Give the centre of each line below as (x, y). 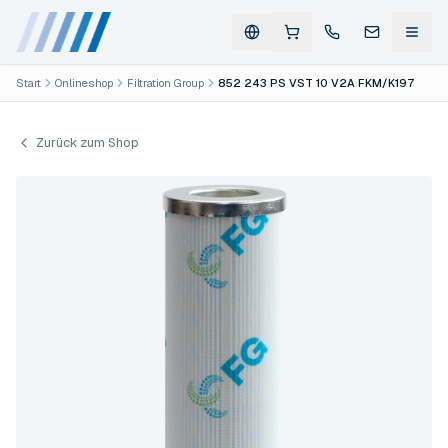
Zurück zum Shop (87, 142)
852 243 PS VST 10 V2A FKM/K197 (316, 83)
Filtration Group (165, 83)
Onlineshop (84, 83)
